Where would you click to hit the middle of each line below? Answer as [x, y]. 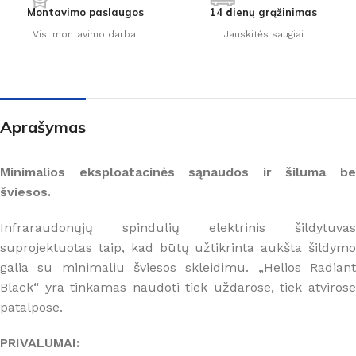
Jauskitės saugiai [263, 34]
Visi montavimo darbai [85, 34]
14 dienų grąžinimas [263, 12]
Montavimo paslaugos [85, 12]
